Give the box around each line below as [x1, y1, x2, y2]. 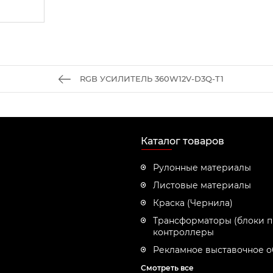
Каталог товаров [141, 135, 224, 147]
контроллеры [153, 227, 214, 238]
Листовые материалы [153, 180, 251, 191]
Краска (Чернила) [153, 197, 233, 208]
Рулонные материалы [153, 162, 251, 173]
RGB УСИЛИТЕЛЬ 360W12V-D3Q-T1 [80, 74, 224, 83]
